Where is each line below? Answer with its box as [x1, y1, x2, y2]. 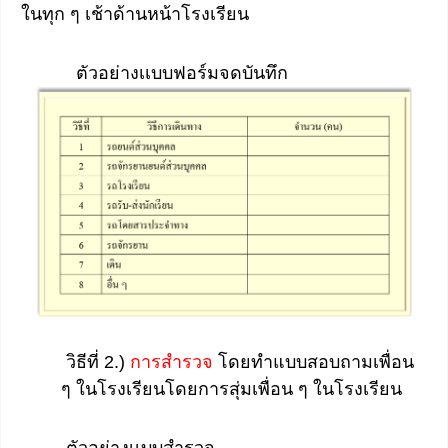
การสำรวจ [130, 352, 213, 373]
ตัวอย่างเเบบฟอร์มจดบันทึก [21, 62, 288, 83]
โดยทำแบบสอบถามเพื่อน [213, 352, 414, 373]
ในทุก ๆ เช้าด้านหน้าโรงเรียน [21, 4, 249, 25]
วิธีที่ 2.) [61, 352, 130, 373]
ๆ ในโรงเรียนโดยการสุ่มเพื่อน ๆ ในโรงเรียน [61, 379, 402, 400]
